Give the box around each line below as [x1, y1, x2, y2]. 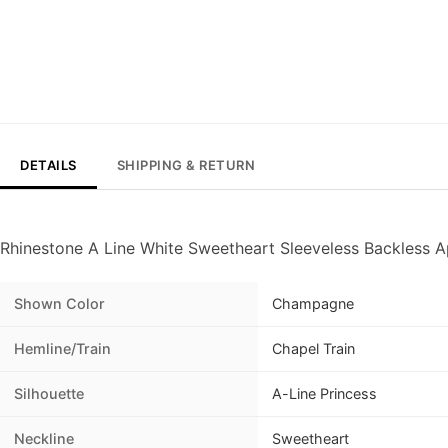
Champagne [272, 295, 354, 313]
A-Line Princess [272, 385, 377, 403]
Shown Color [14, 295, 105, 313]
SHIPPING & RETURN [116, 157, 255, 174]
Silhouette [14, 385, 84, 403]
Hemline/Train [14, 340, 111, 358]
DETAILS [20, 157, 77, 174]
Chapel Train [272, 340, 355, 358]
